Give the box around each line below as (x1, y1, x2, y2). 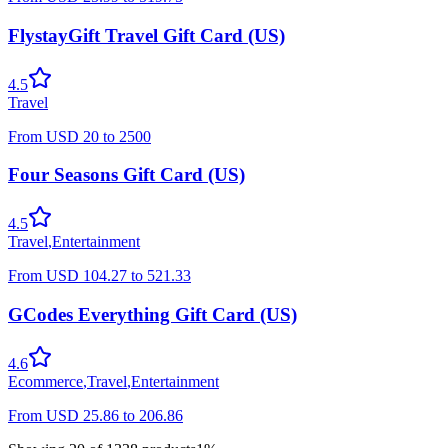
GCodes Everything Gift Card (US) (8, 303, 297, 325)
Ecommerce (8, 372, 83, 390)
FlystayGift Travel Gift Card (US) (8, 24, 285, 46)
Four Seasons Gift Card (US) (8, 164, 245, 186)
